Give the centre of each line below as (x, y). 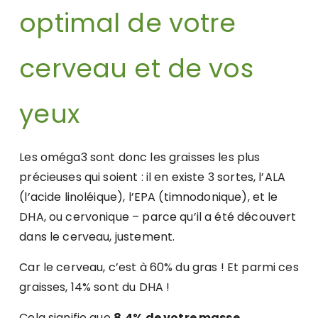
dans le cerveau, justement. (97, 237)
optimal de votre (128, 23)
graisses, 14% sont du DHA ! (95, 287)
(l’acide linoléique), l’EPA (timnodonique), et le (149, 197)
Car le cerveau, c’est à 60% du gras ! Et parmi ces (159, 268)
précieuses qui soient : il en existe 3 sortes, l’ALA (153, 177)
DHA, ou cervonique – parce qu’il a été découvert (158, 217)
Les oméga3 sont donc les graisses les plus (140, 158)
